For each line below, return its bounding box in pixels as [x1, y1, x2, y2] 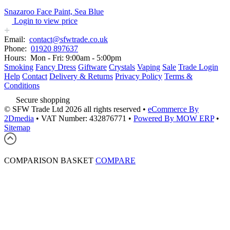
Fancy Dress [35, 63, 76, 72]
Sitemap [4, 123, 30, 132]
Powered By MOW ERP [133, 114, 214, 123]
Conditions [4, 81, 40, 90]
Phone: [4, 44, 29, 53]
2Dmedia [4, 114, 34, 123]
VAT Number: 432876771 [41, 114, 126, 123]
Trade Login [178, 63, 218, 72]
